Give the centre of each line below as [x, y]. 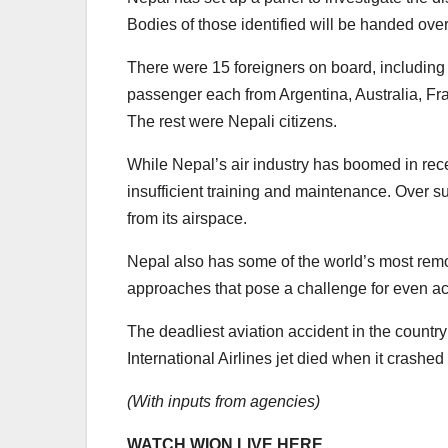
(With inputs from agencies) [223, 401]
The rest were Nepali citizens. [232, 121]
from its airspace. [187, 218]
